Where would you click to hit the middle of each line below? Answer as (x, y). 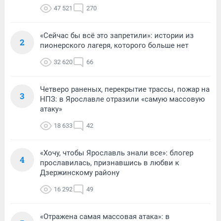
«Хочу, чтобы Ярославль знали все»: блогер (117, 153)
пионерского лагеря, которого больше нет (114, 45)
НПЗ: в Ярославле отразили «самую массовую (122, 99)
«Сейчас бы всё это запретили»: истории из (117, 35)
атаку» (51, 109)
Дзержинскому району (80, 172)
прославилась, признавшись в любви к (110, 163)
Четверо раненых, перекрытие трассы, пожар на (125, 89)
